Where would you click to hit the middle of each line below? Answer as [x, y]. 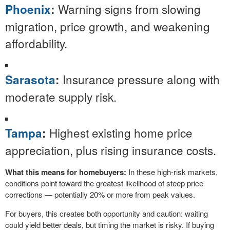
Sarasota [30, 80]
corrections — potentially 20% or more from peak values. [100, 194]
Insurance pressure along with [140, 79]
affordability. [36, 43]
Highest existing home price [119, 132]
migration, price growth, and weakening [108, 26]
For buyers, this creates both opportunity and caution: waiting [107, 213]
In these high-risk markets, [172, 172]
